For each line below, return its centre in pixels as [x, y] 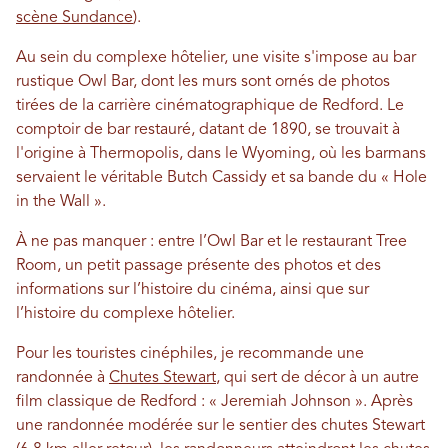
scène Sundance [74, 18]
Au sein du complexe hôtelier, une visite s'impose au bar [216, 58]
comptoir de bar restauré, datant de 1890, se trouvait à [208, 130]
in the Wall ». [61, 202]
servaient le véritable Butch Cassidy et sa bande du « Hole [221, 178]
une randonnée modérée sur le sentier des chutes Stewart [220, 426]
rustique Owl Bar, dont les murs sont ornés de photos [203, 82]
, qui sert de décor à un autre [317, 378]
